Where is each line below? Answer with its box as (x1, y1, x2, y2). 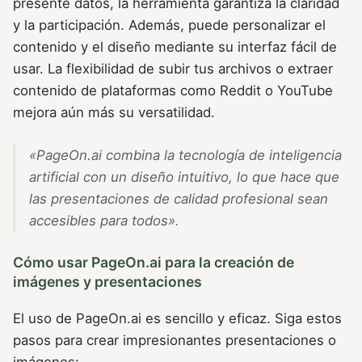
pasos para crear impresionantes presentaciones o (13, 332, 336, 349)
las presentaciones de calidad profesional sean (28, 190, 328, 207)
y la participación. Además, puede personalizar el (13, 17, 326, 34)
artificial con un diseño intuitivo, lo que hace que (28, 168, 339, 185)
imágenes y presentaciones (13, 272, 202, 290)
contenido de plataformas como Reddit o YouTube (13, 82, 333, 99)
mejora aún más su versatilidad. (13, 104, 215, 121)
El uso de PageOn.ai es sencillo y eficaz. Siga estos (13, 310, 342, 327)
